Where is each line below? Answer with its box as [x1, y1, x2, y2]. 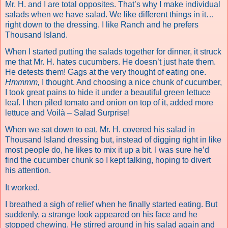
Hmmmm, [5, 77, 40, 87]
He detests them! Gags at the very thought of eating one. [5, 67, 206, 76]
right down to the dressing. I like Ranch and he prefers [5, 20, 198, 29]
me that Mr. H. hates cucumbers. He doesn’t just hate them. [5, 57, 216, 66]
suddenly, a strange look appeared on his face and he [5, 210, 197, 219]
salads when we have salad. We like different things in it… [5, 10, 214, 19]
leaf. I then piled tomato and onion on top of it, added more [5, 98, 213, 107]
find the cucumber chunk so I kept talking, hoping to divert [5, 156, 211, 165]
